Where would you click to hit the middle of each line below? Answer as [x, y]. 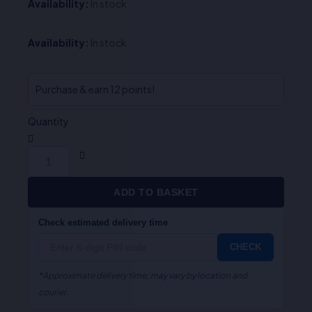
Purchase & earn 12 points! [95, 89]
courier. [53, 292]
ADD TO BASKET [156, 193]
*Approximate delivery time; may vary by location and [143, 276]
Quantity [48, 122]
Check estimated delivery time [103, 223]
